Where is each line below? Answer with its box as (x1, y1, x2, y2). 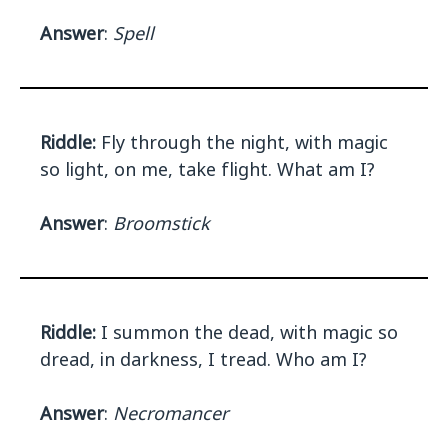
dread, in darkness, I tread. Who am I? (40, 347, 367, 372)
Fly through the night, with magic (96, 130, 388, 155)
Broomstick (113, 211, 210, 236)
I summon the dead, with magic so (96, 320, 398, 345)
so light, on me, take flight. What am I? (40, 157, 375, 182)
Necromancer (113, 401, 228, 426)
